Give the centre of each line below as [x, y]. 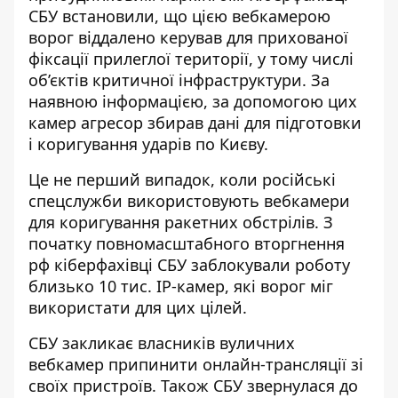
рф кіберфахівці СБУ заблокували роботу [189, 265]
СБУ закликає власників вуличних [162, 343]
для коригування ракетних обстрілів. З [181, 222]
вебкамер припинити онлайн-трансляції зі [196, 364]
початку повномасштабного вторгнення [187, 243]
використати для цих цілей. [138, 307]
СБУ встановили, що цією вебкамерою [179, 16]
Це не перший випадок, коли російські [182, 179]
